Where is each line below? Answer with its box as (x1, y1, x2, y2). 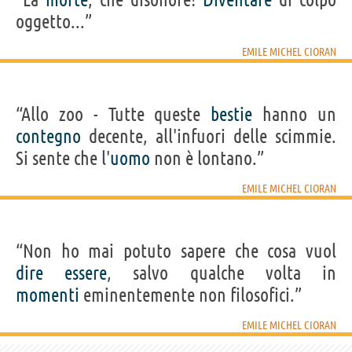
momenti (16, 284, 79, 306)
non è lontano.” (150, 147, 264, 169)
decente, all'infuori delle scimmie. (81, 125, 336, 147)
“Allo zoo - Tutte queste (16, 103, 211, 125)
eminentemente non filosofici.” (79, 284, 302, 306)
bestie (211, 103, 253, 125)
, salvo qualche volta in (107, 262, 337, 284)
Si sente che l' (16, 147, 110, 169)
